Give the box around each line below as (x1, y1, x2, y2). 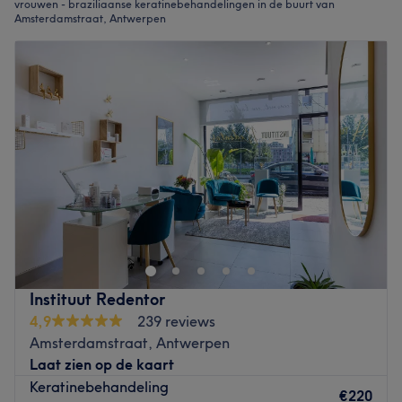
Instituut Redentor (30, 288, 165, 310)
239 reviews (137, 311, 215, 330)
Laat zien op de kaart (30, 354, 174, 373)
